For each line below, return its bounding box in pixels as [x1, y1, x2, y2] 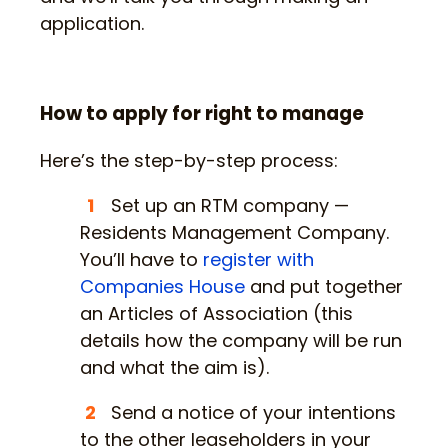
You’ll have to [80, 246, 203, 272]
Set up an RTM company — [110, 192, 349, 218]
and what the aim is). [80, 354, 269, 380]
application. [40, 11, 144, 37]
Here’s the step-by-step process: [40, 147, 338, 173]
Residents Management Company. [80, 219, 389, 245]
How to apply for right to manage [40, 99, 364, 127]
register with [203, 246, 314, 272]
